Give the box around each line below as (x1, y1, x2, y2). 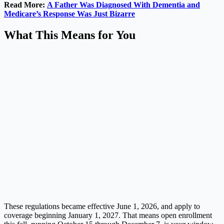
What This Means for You (4, 28, 135, 41)
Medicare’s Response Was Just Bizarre (4, 9, 135, 18)
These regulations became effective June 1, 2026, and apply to (4, 201, 200, 210)
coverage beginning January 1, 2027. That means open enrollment (4, 210, 212, 219)
